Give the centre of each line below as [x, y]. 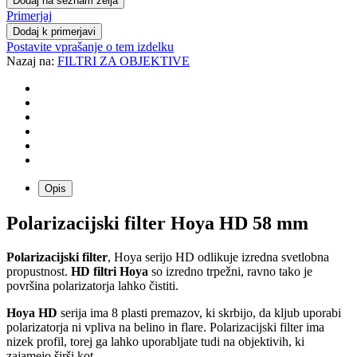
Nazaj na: [32, 61]
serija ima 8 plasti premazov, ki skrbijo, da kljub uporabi [199, 312]
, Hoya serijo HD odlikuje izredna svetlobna [218, 257]
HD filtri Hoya [110, 271]
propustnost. [39, 271]
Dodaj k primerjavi [54, 31]
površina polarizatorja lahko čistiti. [92, 285]
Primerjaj [29, 15]
